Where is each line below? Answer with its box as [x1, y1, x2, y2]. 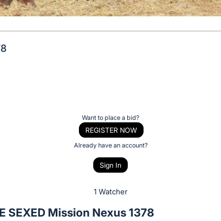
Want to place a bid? [82, 113, 139, 121]
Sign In [100, 161, 121, 170]
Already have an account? [74, 141, 147, 149]
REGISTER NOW [85, 125, 137, 134]
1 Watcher [94, 187, 127, 197]
